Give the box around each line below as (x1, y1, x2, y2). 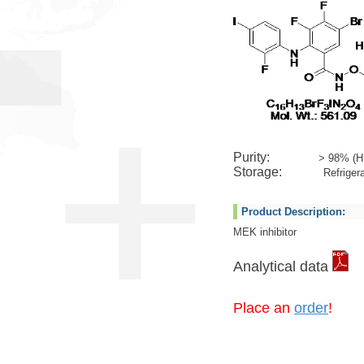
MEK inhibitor (233, 226, 297, 238)
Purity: (233, 150, 318, 164)
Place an (233, 300, 294, 316)
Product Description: (241, 206, 345, 218)
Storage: (233, 165, 321, 179)
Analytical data (233, 258, 332, 275)
